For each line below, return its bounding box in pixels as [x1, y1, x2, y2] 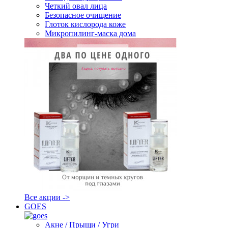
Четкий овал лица [45, 2, 107, 10]
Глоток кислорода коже [45, 20, 126, 28]
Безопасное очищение [45, 11, 121, 19]
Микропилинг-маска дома [45, 29, 136, 38]
